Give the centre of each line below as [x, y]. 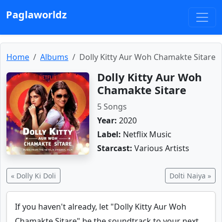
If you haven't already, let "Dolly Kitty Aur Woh [101, 207]
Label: [109, 134]
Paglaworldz [36, 15]
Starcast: [114, 148]
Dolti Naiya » [190, 176]
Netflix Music [146, 134]
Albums [54, 57]
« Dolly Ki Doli [33, 176]
